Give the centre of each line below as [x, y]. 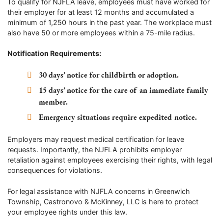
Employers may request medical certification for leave [96, 139]
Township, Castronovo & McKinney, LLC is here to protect [103, 201]
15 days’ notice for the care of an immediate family [124, 90]
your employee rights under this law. [67, 212]
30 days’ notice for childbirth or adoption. [109, 75]
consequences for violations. [55, 170]
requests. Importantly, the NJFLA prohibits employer [95, 150]
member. [54, 102]
